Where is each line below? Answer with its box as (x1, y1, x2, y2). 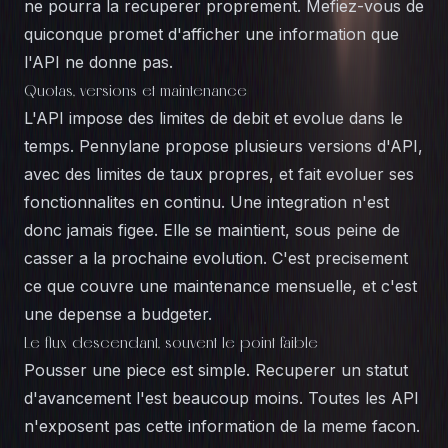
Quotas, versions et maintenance (24, 80, 247, 100)
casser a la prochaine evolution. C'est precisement (24, 248, 408, 268)
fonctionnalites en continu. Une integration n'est (24, 192, 389, 212)
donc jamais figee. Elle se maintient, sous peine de (24, 220, 400, 240)
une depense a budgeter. (24, 304, 212, 324)
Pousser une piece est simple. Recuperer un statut (24, 360, 408, 380)
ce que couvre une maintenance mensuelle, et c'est (24, 276, 417, 296)
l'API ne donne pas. (24, 52, 173, 72)
